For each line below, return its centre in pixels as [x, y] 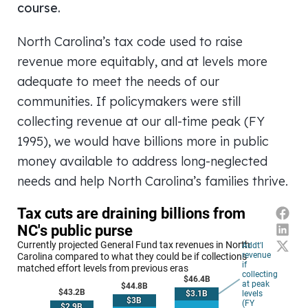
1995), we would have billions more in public [143, 141]
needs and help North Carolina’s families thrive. [153, 181]
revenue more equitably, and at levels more [142, 61]
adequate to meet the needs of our [118, 81]
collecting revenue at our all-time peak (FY [141, 121]
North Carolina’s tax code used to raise [130, 41]
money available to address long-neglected [142, 161]
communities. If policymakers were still [129, 101]
